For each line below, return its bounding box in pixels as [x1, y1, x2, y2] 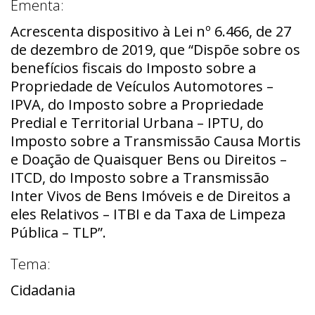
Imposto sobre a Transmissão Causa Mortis [11, 131, 301, 150]
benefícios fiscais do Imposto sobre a [11, 58, 256, 77]
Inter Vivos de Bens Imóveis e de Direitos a [11, 186, 290, 205]
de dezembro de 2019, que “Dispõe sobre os [11, 39, 300, 59]
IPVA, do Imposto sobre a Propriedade [11, 94, 264, 114]
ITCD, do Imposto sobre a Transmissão [11, 167, 269, 187]
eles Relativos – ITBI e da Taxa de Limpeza [11, 204, 285, 224]
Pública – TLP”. [11, 222, 106, 242]
